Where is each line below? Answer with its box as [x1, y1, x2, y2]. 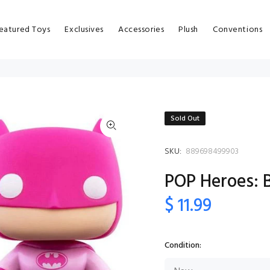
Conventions [213, 22, 263, 37]
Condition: [165, 239, 201, 253]
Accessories [118, 22, 165, 37]
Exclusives [64, 22, 104, 37]
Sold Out [171, 113, 199, 125]
